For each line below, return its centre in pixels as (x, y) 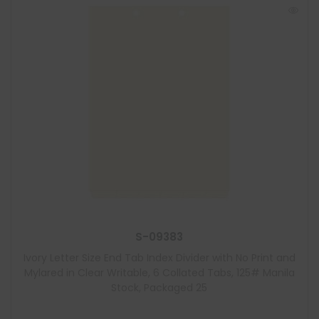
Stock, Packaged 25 (159, 288)
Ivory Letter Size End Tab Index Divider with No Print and (159, 258)
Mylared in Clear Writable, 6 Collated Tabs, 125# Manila (159, 273)
